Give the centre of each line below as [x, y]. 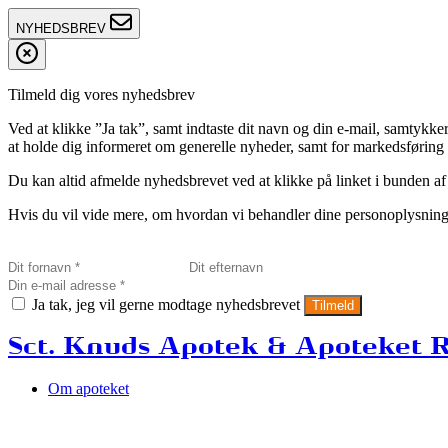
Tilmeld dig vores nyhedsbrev [101, 94]
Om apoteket [88, 388]
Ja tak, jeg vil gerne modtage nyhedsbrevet [166, 304]
